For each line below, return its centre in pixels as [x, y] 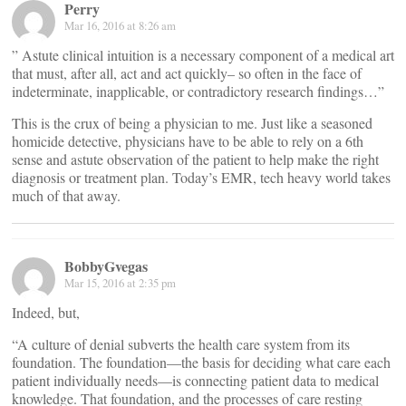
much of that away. [66, 196]
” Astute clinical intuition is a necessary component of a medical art [203, 55]
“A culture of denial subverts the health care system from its [181, 344]
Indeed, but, [46, 313]
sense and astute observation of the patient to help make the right [195, 159]
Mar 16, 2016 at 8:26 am [120, 26]
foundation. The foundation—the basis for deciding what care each [201, 362]
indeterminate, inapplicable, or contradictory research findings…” [198, 92]
